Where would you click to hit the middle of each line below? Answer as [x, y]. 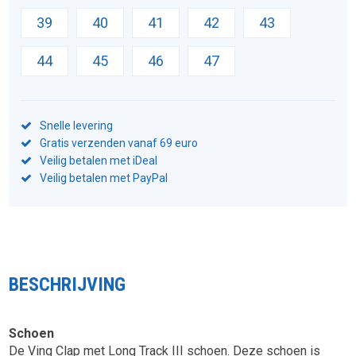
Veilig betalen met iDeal [99, 161]
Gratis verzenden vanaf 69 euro [119, 143]
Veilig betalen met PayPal [104, 178]
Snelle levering [77, 126]
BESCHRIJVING [68, 285]
